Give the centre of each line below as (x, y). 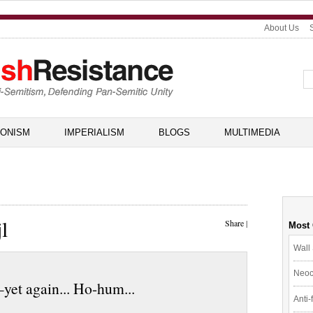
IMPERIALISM (94, 132)
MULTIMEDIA (252, 132)
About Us (282, 28)
